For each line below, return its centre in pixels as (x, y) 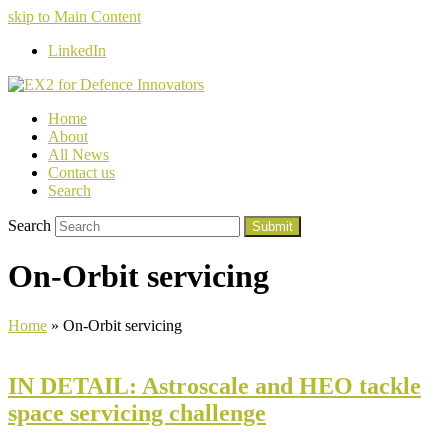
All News (78, 154)
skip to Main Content (74, 16)
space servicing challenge (137, 412)
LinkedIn (77, 50)
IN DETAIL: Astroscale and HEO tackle (214, 385)
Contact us (81, 172)
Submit (272, 226)
